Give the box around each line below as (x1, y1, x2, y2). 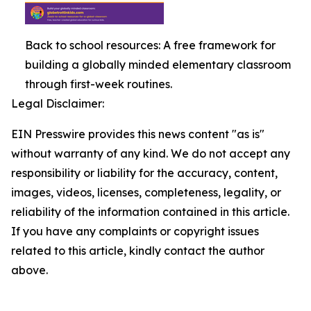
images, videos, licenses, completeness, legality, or (11, 185, 281, 199)
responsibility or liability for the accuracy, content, (11, 166, 278, 180)
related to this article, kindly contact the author (11, 244, 264, 258)
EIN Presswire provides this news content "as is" (11, 127, 264, 141)
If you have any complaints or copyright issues (11, 224, 259, 238)
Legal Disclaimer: (11, 96, 104, 110)
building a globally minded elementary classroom (25, 58, 291, 72)
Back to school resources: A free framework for (25, 38, 276, 52)
